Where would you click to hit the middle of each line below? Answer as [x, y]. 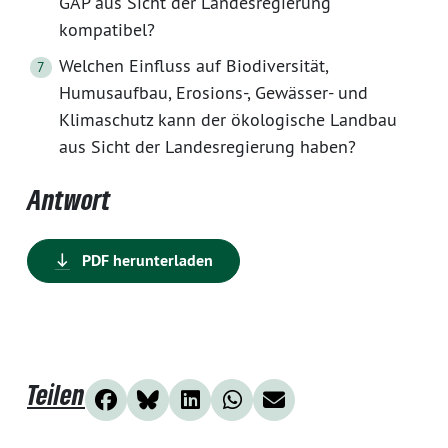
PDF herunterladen [145, 261]
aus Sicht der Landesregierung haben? [207, 147]
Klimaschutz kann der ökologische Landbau [228, 120]
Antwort [69, 200]
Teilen [56, 395]
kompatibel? [107, 30]
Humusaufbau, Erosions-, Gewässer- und [213, 93]
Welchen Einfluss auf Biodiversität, [193, 66]
